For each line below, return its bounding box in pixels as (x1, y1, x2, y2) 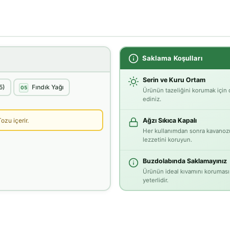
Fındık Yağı (32, 83, 64, 91)
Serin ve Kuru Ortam (142, 76, 205, 84)
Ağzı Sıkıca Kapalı (142, 117, 197, 125)
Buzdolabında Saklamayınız (142, 157, 227, 165)
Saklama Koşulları (142, 53, 203, 62)
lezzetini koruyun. (142, 136, 192, 144)
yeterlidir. (142, 177, 168, 184)
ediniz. (142, 95, 161, 103)
